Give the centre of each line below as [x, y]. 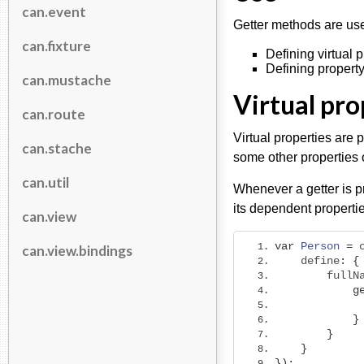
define [307, 261]
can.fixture [56, 45]
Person [320, 246]
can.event [54, 11]
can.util [45, 182]
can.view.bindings [77, 250]
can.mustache [67, 80]
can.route [54, 114]
